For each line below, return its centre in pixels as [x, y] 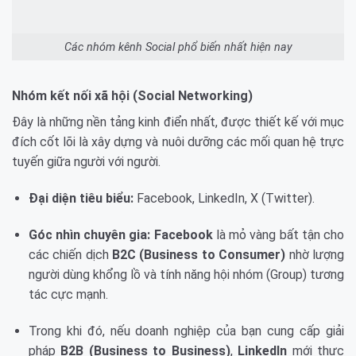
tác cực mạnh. [68, 295]
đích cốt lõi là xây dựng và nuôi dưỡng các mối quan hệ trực [178, 142]
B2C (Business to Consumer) [199, 255]
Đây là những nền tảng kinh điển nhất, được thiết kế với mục [178, 122]
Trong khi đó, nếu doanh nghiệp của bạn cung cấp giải [186, 331]
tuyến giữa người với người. [86, 162]
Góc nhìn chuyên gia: [89, 235]
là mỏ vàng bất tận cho [279, 235]
